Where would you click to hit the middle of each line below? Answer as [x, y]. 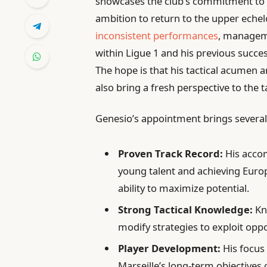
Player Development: [170, 249]
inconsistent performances [157, 36]
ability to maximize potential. [184, 188]
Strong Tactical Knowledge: [186, 209]
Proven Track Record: [171, 153]
